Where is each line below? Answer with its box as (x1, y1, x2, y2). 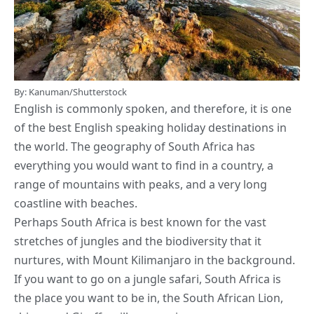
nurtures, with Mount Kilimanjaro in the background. (14, 252, 295, 268)
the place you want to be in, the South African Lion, (14, 290, 283, 306)
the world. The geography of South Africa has (14, 139, 255, 155)
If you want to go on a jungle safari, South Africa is (14, 271, 281, 287)
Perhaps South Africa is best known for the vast (14, 214, 266, 231)
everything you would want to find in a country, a (14, 158, 273, 174)
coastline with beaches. (14, 196, 137, 212)
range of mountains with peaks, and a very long (14, 177, 267, 193)
